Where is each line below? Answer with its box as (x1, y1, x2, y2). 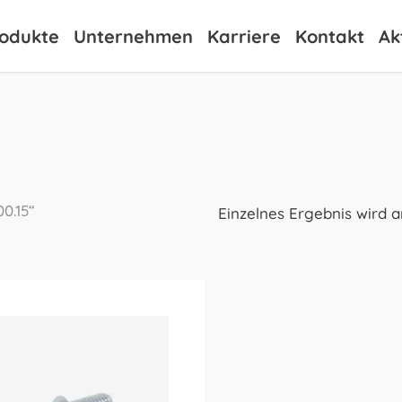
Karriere (206, 24, 281, 48)
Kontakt (294, 24, 364, 48)
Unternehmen (73, 24, 193, 48)
